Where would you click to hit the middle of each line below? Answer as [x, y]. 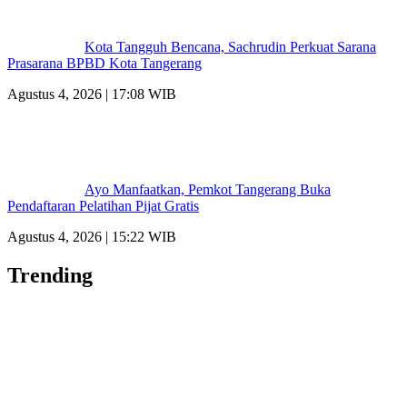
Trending [50, 275]
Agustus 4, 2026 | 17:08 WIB [92, 94]
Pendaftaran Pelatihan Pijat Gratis [103, 205]
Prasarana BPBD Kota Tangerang [104, 63]
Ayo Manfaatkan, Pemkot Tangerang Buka [208, 189]
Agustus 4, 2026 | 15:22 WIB [92, 236]
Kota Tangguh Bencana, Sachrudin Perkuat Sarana [230, 46]
